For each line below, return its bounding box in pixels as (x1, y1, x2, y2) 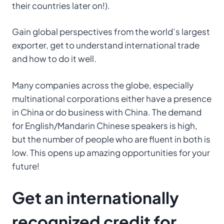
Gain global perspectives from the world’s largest (12, 26, 210, 37)
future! (12, 160, 39, 171)
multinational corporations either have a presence (12, 92, 211, 104)
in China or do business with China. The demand (12, 106, 201, 117)
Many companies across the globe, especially (12, 79, 193, 90)
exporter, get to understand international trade (12, 39, 199, 50)
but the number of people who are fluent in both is (12, 133, 210, 144)
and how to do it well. (12, 53, 96, 64)
